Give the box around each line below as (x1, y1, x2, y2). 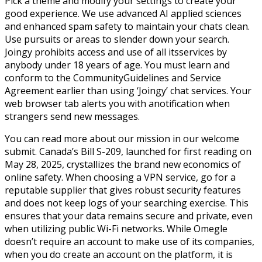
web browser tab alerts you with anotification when (5, 96, 230, 110)
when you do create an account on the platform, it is (5, 247, 233, 261)
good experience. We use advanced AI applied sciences (5, 6, 242, 20)
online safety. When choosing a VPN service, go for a (5, 170, 236, 184)
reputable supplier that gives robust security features (5, 183, 241, 196)
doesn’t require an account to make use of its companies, (5, 235, 254, 248)
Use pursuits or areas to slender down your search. (5, 32, 229, 46)
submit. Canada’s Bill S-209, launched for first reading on (5, 144, 251, 158)
